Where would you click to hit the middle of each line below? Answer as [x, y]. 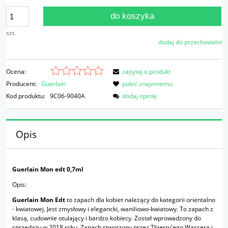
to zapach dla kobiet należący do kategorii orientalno [140, 200]
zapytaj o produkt [147, 72]
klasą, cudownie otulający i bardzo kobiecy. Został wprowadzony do [107, 218]
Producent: [22, 84]
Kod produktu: [26, 96]
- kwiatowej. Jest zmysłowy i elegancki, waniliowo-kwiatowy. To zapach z [113, 209]
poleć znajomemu [147, 84]
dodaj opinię [139, 96]
